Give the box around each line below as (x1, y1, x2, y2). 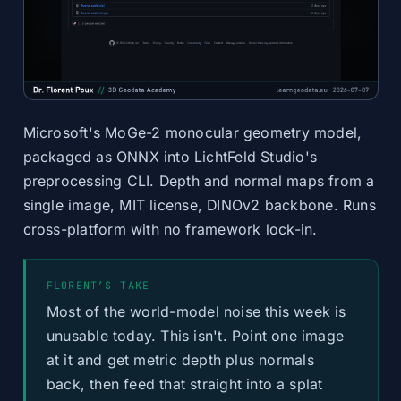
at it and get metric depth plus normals (46, 351, 314, 369)
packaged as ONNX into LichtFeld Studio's (22, 149, 318, 166)
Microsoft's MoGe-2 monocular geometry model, (22, 124, 363, 142)
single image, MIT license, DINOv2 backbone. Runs (22, 197, 376, 215)
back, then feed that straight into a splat (46, 375, 323, 393)
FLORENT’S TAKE (46, 277, 150, 293)
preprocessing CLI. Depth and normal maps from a (22, 173, 375, 191)
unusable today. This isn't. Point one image (46, 327, 344, 345)
